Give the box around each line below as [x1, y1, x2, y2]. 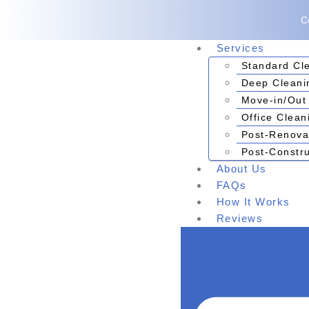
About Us [216, 163, 267, 175]
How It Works [216, 196, 290, 208]
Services [216, 42, 265, 54]
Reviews [216, 212, 263, 224]
